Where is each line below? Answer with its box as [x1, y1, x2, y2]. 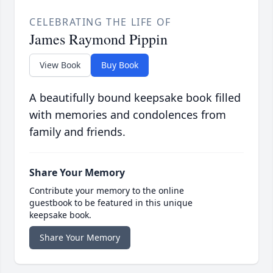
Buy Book [101, 59, 138, 71]
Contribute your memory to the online [29, 185, 184, 197]
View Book [40, 59, 80, 71]
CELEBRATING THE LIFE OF [29, 15, 171, 29]
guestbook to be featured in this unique [29, 197, 193, 209]
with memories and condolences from [29, 107, 226, 122]
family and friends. [29, 124, 126, 140]
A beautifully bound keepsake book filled [29, 90, 241, 105]
